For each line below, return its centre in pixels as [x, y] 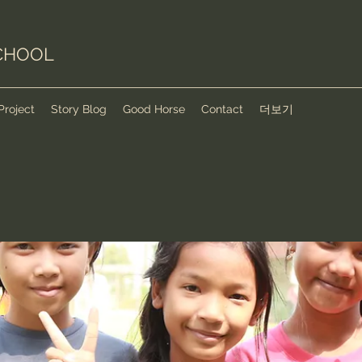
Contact [222, 109]
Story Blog [79, 109]
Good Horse [154, 109]
